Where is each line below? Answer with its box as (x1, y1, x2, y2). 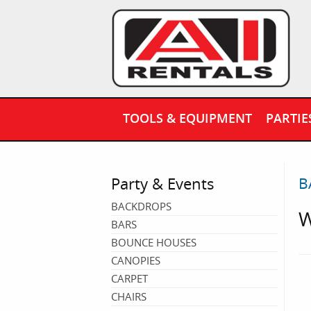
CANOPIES (111, 253, 160, 267)
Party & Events (111, 173, 215, 194)
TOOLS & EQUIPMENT (122, 110, 252, 126)
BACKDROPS (111, 199, 171, 213)
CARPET (111, 271, 148, 285)
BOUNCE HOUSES (111, 235, 196, 249)
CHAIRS (111, 289, 146, 303)
